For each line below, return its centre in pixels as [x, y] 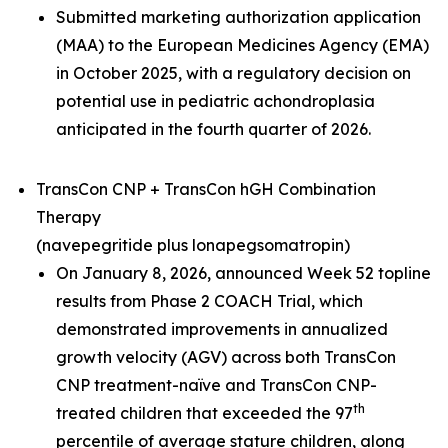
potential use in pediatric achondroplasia [215, 101]
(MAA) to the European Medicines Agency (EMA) [242, 45]
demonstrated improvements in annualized [222, 329]
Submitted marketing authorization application [238, 17]
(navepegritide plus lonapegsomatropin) [193, 245]
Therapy [68, 217]
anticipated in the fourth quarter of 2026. [213, 129]
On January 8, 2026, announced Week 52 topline [243, 273]
